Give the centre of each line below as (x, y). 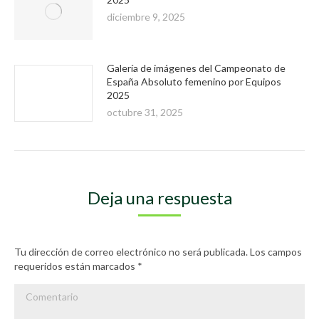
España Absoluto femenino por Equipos (194, 82)
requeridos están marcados (76, 266)
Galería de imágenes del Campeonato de (196, 68)
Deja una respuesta (159, 198)
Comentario (41, 291)
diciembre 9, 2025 (146, 17)
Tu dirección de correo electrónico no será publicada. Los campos (158, 252)
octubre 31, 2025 (145, 112)
